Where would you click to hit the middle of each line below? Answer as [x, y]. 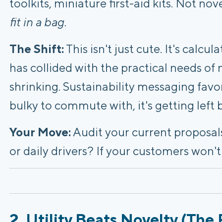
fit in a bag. [38, 22]
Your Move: [40, 132]
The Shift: [37, 49]
